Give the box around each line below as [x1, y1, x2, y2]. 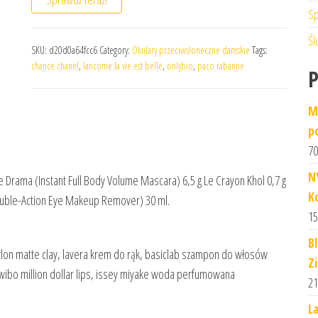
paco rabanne [197, 59, 244, 72]
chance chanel [31, 59, 79, 72]
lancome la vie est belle [83, 59, 163, 72]
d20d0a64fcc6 [49, 43, 97, 57]
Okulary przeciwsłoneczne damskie [132, 43, 250, 57]
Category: [99, 43, 132, 57]
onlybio [167, 59, 193, 72]
